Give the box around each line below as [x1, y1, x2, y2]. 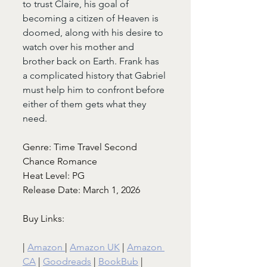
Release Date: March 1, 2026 [23, 184, 140, 196]
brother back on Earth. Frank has [23, 55, 162, 67]
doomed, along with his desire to [23, 27, 166, 39]
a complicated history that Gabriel [23, 70, 168, 82]
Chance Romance [23, 156, 97, 167]
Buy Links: [23, 213, 64, 225]
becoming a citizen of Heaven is [23, 13, 161, 24]
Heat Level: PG [23, 170, 85, 182]
